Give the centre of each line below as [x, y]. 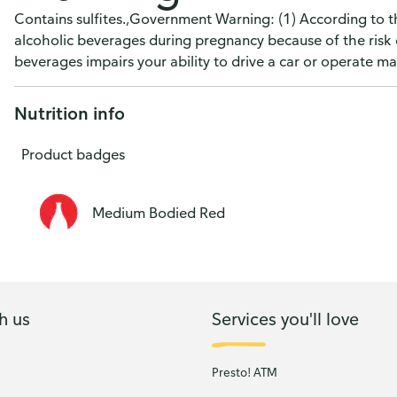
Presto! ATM [245, 372]
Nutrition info [70, 113]
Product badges [73, 154]
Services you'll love [285, 318]
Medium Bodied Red [159, 213]
